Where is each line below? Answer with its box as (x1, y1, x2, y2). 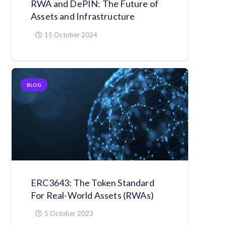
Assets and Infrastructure (31, 11, 135, 22)
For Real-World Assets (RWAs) (31, 189, 154, 201)
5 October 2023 (44, 209, 94, 218)
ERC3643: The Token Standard (31, 177, 154, 188)
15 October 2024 (44, 30, 98, 39)
